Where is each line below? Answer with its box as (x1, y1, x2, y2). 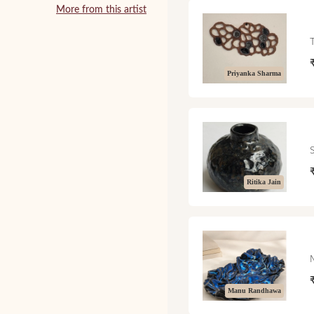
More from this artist (56, 5, 146, 15)
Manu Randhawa (228, 286, 282, 294)
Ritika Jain (247, 177, 282, 186)
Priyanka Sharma (227, 69, 282, 77)
